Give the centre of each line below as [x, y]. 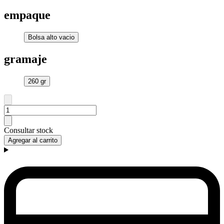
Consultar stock [28, 130]
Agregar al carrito [33, 140]
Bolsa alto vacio [51, 37]
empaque [27, 15]
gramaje [25, 59]
